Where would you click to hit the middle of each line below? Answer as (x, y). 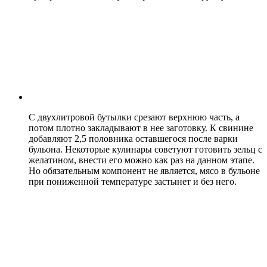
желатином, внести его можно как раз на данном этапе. (142, 160)
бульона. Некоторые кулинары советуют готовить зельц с (145, 149)
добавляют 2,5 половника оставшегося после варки (133, 138)
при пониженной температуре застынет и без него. (133, 181)
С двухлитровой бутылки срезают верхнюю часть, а (134, 117)
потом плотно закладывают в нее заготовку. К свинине (141, 128)
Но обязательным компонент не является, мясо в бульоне (144, 170)
